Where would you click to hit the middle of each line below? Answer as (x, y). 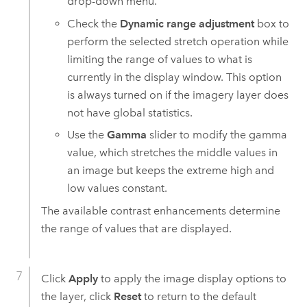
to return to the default (198, 296)
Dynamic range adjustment (187, 23)
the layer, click (77, 296)
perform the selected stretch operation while (178, 41)
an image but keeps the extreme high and (171, 171)
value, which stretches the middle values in (173, 153)
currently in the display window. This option (175, 77)
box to (272, 23)
